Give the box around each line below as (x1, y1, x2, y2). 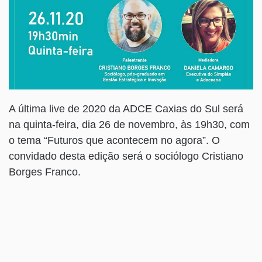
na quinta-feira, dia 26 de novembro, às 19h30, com (9, 118, 250, 130)
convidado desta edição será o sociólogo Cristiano (9, 150, 243, 162)
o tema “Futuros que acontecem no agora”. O (9, 134, 220, 146)
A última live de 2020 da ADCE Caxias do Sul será (9, 102, 243, 115)
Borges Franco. (9, 166, 81, 178)
